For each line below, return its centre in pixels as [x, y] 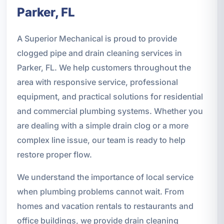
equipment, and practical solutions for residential [110, 97]
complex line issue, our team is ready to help [101, 140]
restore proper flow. [54, 155]
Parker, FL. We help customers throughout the [104, 68]
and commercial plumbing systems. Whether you [110, 111]
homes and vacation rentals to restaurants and [105, 206]
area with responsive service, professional [97, 82]
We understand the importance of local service [105, 177]
